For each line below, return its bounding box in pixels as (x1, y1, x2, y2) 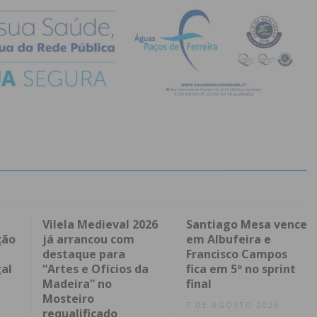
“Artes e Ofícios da (42, 261, 149, 277)
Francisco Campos (185, 246, 287, 263)
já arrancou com (42, 231, 134, 248)
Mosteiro (42, 291, 94, 307)
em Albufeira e (185, 231, 271, 248)
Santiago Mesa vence (185, 217, 307, 233)
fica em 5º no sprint (185, 261, 296, 277)
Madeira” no (42, 276, 112, 292)
